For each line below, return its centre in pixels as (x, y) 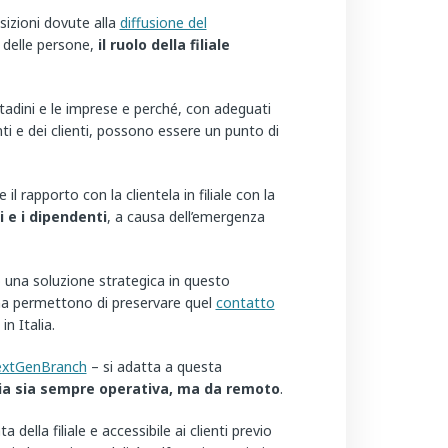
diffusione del (163, 23)
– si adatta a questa (154, 367)
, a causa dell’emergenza (185, 217)
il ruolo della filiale (163, 45)
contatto (245, 303)
